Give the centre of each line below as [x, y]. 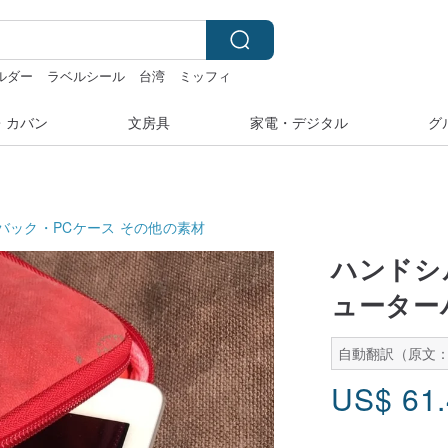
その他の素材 [162, 226]
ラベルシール [86, 75]
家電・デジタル [299, 122]
